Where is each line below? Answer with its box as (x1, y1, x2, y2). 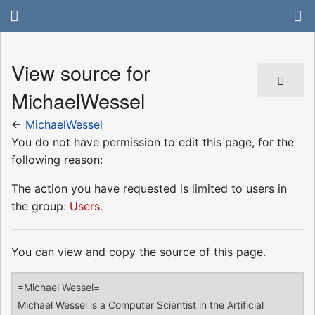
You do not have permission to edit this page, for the (11, 134, 294, 149)
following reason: (11, 152, 103, 167)
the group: (11, 198, 70, 213)
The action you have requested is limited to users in (11, 181, 287, 195)
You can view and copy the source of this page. (11, 244, 266, 259)
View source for (11, 58, 150, 87)
